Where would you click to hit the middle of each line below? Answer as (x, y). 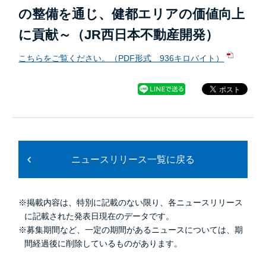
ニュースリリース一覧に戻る (133, 159)
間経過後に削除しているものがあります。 (104, 243)
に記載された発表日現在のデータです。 (99, 216)
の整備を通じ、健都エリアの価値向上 (132, 14)
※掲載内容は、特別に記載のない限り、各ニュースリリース (131, 202)
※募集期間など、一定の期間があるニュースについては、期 (131, 230)
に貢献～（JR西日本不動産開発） (119, 35)
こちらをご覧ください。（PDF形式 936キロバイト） (121, 58)
